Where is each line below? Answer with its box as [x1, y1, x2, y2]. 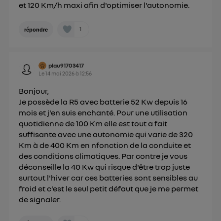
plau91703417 [48, 61, 84, 69]
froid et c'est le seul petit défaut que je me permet [19, 183, 199, 193]
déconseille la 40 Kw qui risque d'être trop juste [19, 161, 190, 172]
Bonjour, [19, 85, 49, 96]
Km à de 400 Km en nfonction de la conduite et [19, 140, 191, 150]
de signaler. [19, 194, 61, 204]
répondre [24, 26, 48, 33]
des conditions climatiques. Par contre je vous [19, 150, 188, 161]
